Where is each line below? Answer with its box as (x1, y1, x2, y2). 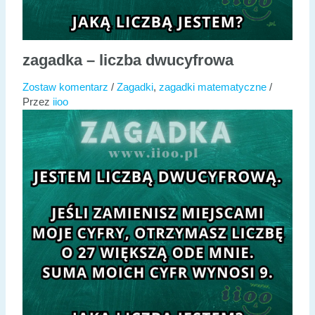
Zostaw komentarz (22, 81, 108, 93)
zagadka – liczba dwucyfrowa (22, 51, 233, 69)
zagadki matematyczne (158, 81, 266, 93)
